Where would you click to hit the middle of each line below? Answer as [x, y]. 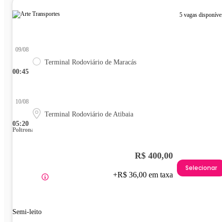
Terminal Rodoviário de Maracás [90, 62]
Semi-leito [27, 212]
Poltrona [23, 130]
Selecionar [201, 168]
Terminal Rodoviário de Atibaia [89, 114]
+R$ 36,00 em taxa [143, 174]
